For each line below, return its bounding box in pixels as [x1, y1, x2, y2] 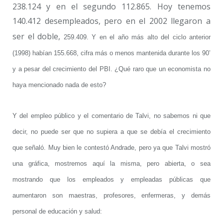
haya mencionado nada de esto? [12, 81, 106, 89]
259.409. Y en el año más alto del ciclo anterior [63, 33, 211, 41]
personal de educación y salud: [12, 207, 102, 215]
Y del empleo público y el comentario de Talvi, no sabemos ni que [12, 111, 211, 119]
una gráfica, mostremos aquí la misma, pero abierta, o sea [12, 159, 211, 167]
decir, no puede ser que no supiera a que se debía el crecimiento [12, 127, 211, 135]
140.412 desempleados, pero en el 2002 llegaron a [12, 15, 211, 26]
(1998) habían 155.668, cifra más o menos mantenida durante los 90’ [12, 49, 211, 57]
